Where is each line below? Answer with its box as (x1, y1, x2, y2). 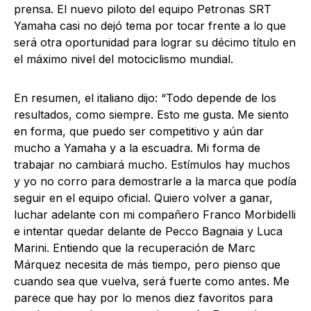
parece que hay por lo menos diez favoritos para (14, 291, 273, 305)
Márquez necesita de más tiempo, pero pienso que (14, 258, 280, 271)
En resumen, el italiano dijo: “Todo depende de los (14, 91, 276, 105)
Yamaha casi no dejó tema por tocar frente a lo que (14, 19, 286, 33)
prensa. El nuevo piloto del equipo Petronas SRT (14, 2, 271, 16)
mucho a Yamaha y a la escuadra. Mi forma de (14, 141, 260, 155)
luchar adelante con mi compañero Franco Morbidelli (14, 208, 296, 221)
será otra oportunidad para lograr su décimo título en (14, 35, 296, 49)
